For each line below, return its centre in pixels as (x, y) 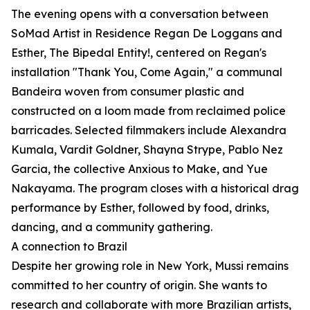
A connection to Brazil (69, 247)
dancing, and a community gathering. (112, 227)
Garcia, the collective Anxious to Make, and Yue (139, 169)
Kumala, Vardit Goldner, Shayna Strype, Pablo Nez (147, 150)
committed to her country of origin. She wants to (139, 285)
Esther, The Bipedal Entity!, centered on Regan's (139, 53)
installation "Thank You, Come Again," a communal (147, 72)
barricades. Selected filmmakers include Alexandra (149, 130)
